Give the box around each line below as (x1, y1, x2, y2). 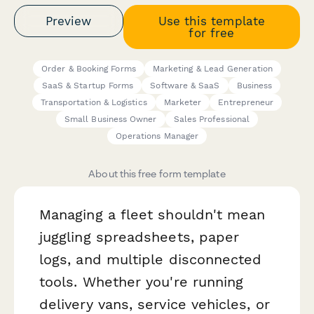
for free (189, 25, 235, 40)
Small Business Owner (64, 114, 157, 125)
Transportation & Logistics (40, 97, 147, 108)
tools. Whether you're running (39, 273, 244, 291)
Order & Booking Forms (41, 64, 136, 74)
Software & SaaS (150, 81, 220, 91)
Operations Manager (115, 131, 199, 142)
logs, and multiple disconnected (39, 251, 262, 268)
